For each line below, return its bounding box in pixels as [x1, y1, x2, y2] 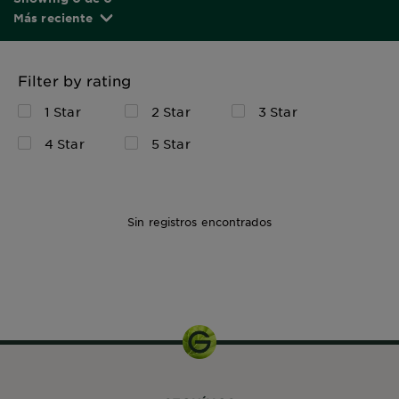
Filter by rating [18, 70, 132, 89]
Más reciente [13, 10, 94, 25]
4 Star [45, 134, 85, 151]
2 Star [151, 102, 191, 119]
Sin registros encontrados [127, 214, 272, 229]
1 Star [45, 102, 81, 119]
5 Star [151, 134, 191, 151]
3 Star [258, 102, 297, 119]
